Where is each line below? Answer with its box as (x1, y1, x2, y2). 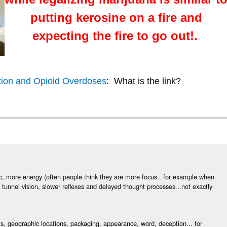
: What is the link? (106, 76, 181, 87)
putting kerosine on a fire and (30, 10, 202, 24)
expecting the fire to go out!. (32, 28, 198, 43)
